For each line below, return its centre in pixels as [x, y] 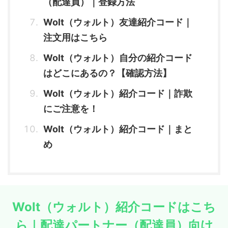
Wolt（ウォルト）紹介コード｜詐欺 [118, 93]
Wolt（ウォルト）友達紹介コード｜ [118, 22]
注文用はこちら [75, 37]
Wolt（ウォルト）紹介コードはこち [114, 207]
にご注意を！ [71, 108]
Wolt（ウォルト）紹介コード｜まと [118, 129]
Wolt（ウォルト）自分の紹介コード [118, 58]
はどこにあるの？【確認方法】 [107, 73]
